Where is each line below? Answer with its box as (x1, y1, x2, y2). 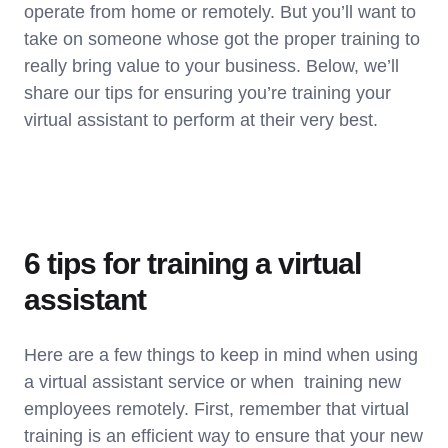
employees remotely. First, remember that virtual (24, 398, 409, 419)
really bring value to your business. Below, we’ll (24, 55, 399, 76)
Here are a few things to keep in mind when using (24, 344, 418, 365)
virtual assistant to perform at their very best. (24, 109, 378, 130)
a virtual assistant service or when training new (24, 371, 401, 392)
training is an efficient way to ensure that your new (24, 425, 423, 446)
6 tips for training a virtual (24, 246, 361, 280)
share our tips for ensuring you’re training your (24, 82, 391, 103)
